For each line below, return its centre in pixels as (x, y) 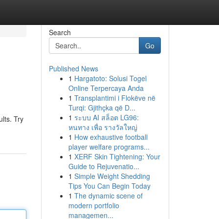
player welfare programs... (109, 147)
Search (60, 32)
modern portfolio (94, 205)
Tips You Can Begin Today (109, 186)
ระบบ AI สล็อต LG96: (106, 117)
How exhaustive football (111, 137)
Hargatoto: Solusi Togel (110, 78)
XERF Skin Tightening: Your (117, 156)
